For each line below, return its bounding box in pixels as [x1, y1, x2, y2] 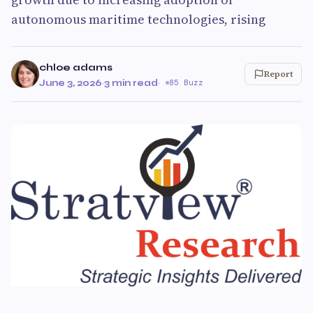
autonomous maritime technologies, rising [11, 10, 265, 28]
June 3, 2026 [39, 77, 102, 89]
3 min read [104, 77, 158, 89]
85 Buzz [169, 78, 203, 87]
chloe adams [39, 61, 112, 73]
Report [264, 68, 293, 80]
